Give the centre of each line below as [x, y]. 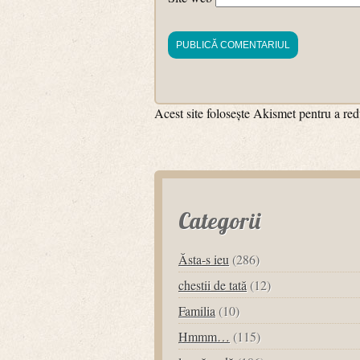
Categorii [219, 221]
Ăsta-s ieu [204, 259]
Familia [197, 311]
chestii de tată [213, 285]
